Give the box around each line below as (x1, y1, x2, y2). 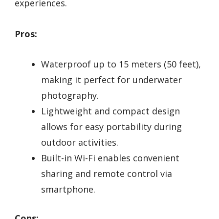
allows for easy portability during (41, 121, 182, 133)
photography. (41, 89, 99, 102)
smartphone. (41, 183, 95, 196)
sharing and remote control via (41, 168, 172, 180)
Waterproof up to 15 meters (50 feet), (41, 58, 201, 70)
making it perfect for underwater (41, 74, 182, 86)
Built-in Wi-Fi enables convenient (41, 152, 179, 164)
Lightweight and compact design (41, 105, 180, 117)
